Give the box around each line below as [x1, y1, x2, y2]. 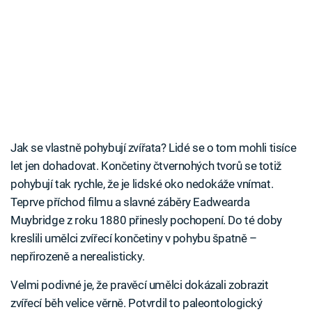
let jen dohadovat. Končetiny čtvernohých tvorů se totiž [10, 159, 281, 173]
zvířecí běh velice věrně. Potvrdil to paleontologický [10, 296, 263, 311]
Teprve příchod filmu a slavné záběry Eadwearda [10, 195, 250, 210]
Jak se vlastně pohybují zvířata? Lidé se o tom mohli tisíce [10, 141, 297, 155]
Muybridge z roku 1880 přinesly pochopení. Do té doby [10, 213, 283, 228]
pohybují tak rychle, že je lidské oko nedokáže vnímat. [10, 177, 274, 192]
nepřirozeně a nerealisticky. [10, 249, 145, 264]
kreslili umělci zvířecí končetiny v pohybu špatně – [10, 231, 257, 246]
